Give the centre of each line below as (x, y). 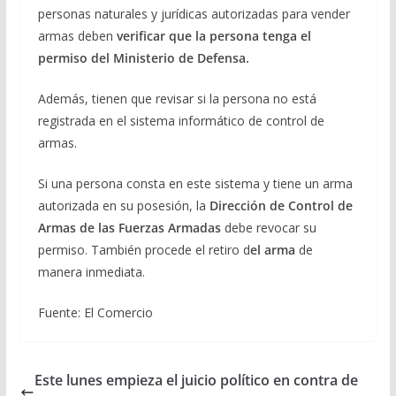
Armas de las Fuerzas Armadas (129, 227)
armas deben (77, 35)
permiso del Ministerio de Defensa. (143, 57)
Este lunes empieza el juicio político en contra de (196, 380)
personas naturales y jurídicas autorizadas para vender (194, 13)
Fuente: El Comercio (95, 312)
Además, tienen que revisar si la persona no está (177, 98)
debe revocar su (268, 227)
